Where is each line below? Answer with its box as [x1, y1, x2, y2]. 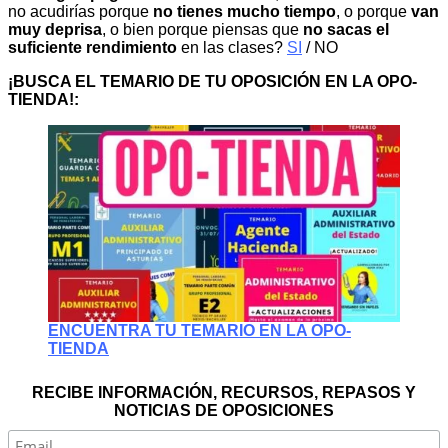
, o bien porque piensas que [102, 20, 303, 38]
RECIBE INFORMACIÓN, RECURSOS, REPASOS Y [32, 384, 416, 402]
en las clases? [177, 38, 287, 56]
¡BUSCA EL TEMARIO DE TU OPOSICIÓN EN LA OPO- [8, 72, 417, 90]
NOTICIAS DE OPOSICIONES [114, 402, 334, 420]
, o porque [336, 2, 407, 20]
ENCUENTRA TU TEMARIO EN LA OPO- [48, 322, 351, 340]
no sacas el [303, 20, 389, 38]
